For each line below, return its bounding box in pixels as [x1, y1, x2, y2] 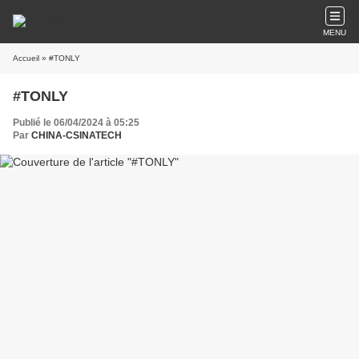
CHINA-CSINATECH [31, 130, 122, 141]
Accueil [13, 54, 39, 63]
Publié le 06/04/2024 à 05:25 [13, 117, 139, 128]
